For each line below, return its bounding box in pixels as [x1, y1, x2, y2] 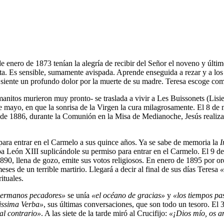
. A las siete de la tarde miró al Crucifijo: [41, 209, 169, 218]
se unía [65, 191, 91, 200]
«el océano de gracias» [91, 191, 165, 200]
